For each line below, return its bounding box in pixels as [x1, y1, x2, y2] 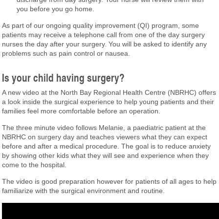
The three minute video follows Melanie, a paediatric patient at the [2, 124, 206, 131]
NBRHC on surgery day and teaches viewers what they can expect [2, 133, 208, 141]
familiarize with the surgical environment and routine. [2, 187, 165, 195]
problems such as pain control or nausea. [2, 49, 131, 57]
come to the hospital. [2, 161, 67, 169]
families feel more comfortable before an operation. [2, 107, 161, 115]
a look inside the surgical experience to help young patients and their [2, 98, 215, 106]
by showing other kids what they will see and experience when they [2, 152, 209, 159]
